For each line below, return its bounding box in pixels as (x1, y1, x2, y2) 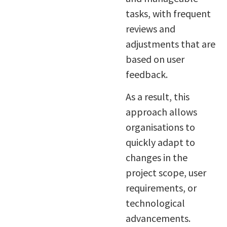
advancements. (125, 211, 191, 224)
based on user (125, 52, 184, 65)
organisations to (125, 120, 195, 133)
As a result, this (125, 90, 190, 103)
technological (125, 196, 185, 209)
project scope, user (125, 166, 206, 179)
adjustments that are (125, 37, 215, 50)
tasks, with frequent (125, 7, 211, 20)
